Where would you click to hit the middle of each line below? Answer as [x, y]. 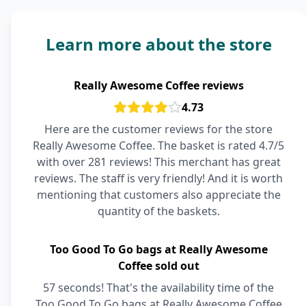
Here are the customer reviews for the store [158, 129]
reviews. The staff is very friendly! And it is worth [158, 178]
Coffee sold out [158, 266]
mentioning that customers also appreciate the [158, 195]
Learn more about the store [158, 44]
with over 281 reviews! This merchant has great [158, 162]
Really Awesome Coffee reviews [158, 85]
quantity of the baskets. [158, 211]
